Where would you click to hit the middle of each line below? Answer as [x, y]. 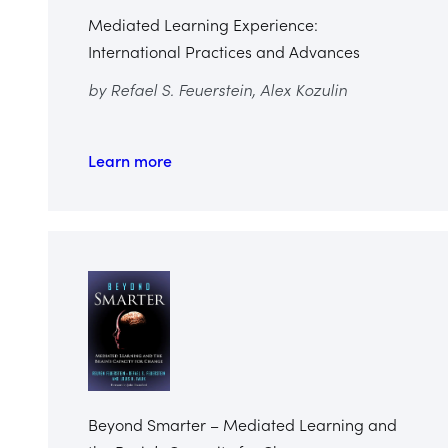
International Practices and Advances [224, 50]
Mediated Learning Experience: [203, 23]
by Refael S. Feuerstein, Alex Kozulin [217, 88]
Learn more [130, 159]
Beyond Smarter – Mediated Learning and [242, 423]
